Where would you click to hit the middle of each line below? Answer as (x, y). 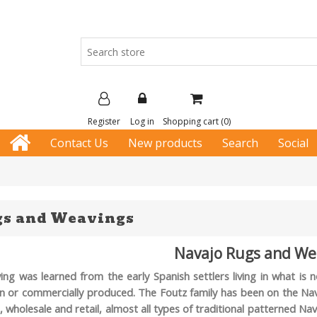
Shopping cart (191, 122)
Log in (142, 122)
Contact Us (79, 143)
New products (165, 143)
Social (293, 143)
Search (240, 143)
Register (104, 122)
